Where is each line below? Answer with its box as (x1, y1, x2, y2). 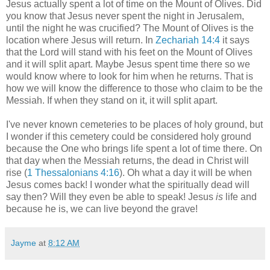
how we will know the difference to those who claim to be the (6, 83, 263, 93)
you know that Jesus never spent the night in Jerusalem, (6, 10, 244, 21)
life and (223, 191, 257, 202)
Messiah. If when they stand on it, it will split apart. (6, 95, 218, 105)
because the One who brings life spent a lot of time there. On (6, 143, 262, 154)
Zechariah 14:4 (155, 34, 220, 45)
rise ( (6, 167, 27, 178)
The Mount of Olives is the (143, 22, 254, 33)
